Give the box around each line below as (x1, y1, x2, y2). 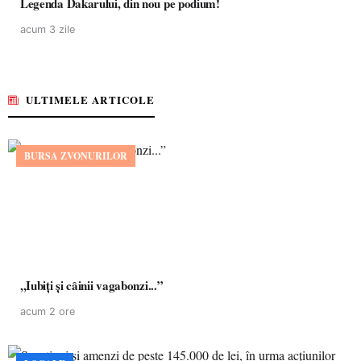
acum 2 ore (20, 305, 75, 317)
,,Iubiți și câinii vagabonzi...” (20, 276, 164, 294)
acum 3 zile (20, 23, 75, 35)
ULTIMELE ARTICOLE (26, 92, 155, 107)
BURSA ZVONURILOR (24, 149, 127, 163)
